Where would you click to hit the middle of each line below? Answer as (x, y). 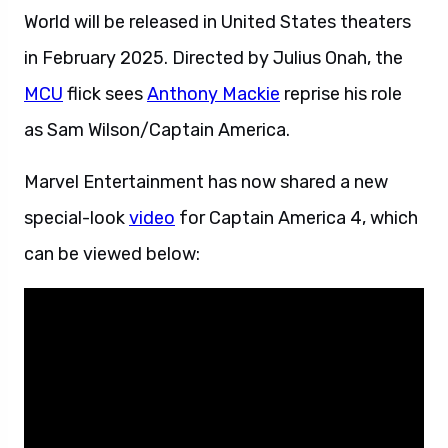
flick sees (105, 94)
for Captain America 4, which (296, 218)
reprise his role (341, 94)
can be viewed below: (112, 254)
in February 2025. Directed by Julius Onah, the (213, 58)
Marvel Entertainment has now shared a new (206, 182)
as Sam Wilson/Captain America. (157, 130)
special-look (76, 218)
